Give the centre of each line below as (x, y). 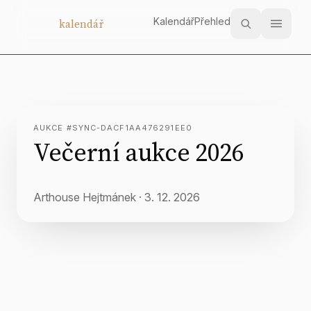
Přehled (212, 21)
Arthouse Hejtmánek (85, 197)
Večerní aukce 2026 (139, 152)
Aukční (38, 24)
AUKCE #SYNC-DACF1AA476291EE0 (113, 128)
